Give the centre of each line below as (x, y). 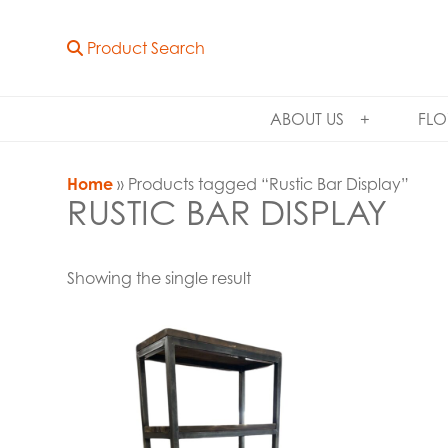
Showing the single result (159, 277)
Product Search (144, 48)
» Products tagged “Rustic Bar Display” (261, 183)
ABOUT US (306, 119)
